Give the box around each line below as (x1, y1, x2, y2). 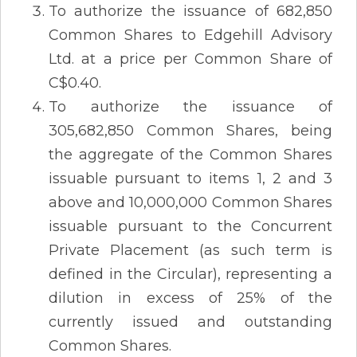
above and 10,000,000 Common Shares (49, 193, 332, 211)
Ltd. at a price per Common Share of (49, 49, 332, 68)
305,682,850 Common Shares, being (49, 121, 332, 139)
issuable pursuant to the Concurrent (49, 217, 332, 235)
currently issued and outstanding (49, 312, 332, 331)
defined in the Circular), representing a (49, 265, 332, 283)
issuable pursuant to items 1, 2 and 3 (49, 169, 332, 187)
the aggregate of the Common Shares (49, 145, 332, 163)
